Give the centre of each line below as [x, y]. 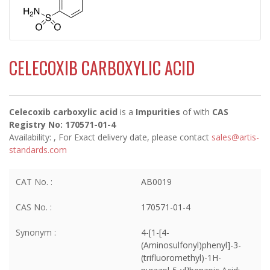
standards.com [38, 149]
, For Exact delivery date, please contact [133, 137]
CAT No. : [34, 181]
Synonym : [36, 232]
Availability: [31, 137]
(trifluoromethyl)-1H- [181, 257]
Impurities [158, 111]
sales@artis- [235, 137]
